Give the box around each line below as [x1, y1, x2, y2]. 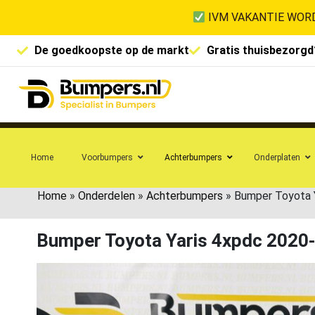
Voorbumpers [82, 152, 133, 162]
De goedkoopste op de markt [34, 44, 189, 57]
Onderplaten [254, 152, 300, 162]
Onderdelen [78, 188, 135, 202]
